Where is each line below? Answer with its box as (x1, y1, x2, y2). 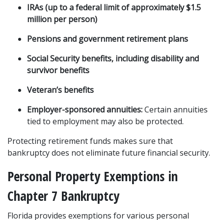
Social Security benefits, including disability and (27, 53, 199, 64)
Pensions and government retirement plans (27, 33, 188, 44)
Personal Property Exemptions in (7, 167, 178, 185)
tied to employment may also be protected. (27, 116, 184, 127)
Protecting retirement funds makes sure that (7, 136, 173, 146)
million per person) (27, 14, 97, 25)
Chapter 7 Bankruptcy (7, 187, 119, 205)
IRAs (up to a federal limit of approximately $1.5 (27, 2, 201, 13)
